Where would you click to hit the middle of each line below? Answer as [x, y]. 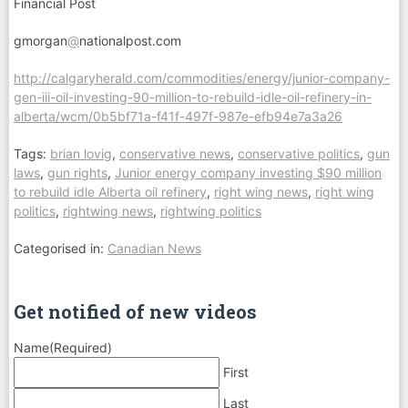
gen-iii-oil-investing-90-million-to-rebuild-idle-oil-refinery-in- [193, 97]
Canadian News [154, 249]
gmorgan [41, 41]
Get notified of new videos [135, 312]
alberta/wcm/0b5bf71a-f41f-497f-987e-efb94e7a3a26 [178, 117]
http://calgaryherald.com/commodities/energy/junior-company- [202, 78]
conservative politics [299, 154]
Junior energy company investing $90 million [248, 173]
